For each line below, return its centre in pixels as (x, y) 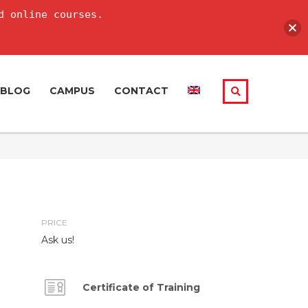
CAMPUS (72, 91)
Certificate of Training (141, 288)
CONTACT (141, 91)
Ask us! (58, 240)
